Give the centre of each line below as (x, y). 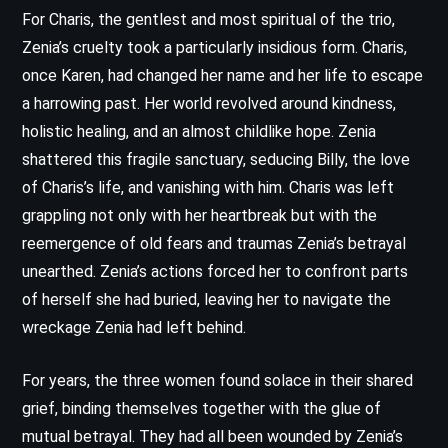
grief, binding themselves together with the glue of (201, 408)
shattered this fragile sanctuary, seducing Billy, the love (216, 159)
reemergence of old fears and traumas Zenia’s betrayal (214, 243)
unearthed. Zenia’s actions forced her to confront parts (215, 271)
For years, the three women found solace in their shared (217, 380)
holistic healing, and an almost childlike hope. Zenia (199, 131)
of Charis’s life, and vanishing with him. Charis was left (208, 187)
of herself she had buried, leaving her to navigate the (206, 299)
